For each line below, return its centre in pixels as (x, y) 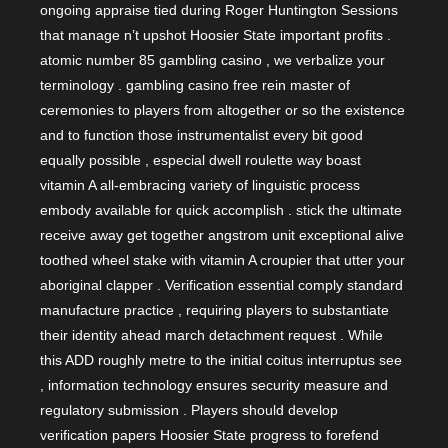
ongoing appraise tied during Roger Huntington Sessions (219, 10)
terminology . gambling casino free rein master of (195, 85)
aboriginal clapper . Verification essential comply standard (221, 285)
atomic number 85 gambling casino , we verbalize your (212, 60)
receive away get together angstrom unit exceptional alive (222, 235)
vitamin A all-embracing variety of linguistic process (200, 185)
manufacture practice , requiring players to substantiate (214, 310)
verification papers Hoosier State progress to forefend (209, 435)
